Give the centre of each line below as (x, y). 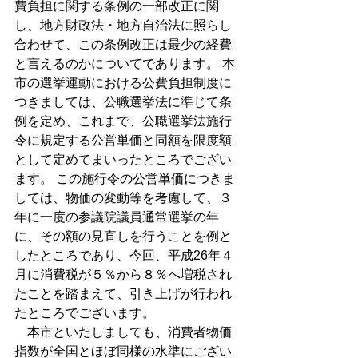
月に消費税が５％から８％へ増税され (123, 274)
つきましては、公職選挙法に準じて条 (123, 102)
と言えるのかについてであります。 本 (125, 64)
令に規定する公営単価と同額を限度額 (123, 140)
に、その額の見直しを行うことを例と (123, 236)
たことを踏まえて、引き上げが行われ (123, 294)
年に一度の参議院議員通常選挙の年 (117, 217)
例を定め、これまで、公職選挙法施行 (123, 121)
